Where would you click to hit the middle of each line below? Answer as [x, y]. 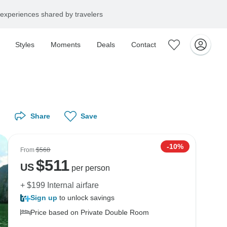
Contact [144, 45]
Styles [25, 45]
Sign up [44, 198]
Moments [66, 45]
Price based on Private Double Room [90, 212]
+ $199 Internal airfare [60, 185]
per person [89, 168]
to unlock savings [86, 198]
